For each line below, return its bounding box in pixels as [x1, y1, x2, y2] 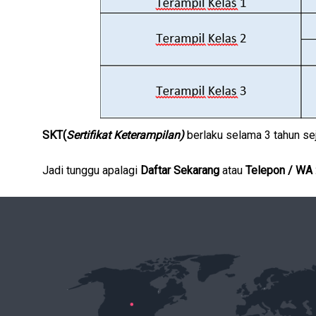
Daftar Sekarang [140, 163, 222, 177]
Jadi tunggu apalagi [42, 163, 138, 177]
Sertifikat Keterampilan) [66, 128, 187, 142]
